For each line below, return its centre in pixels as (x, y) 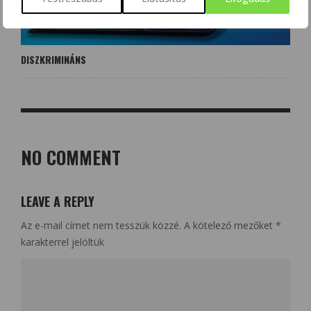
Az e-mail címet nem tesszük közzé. (101, 226)
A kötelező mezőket (230, 226)
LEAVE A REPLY (58, 202)
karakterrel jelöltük (62, 242)
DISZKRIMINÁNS (53, 60)
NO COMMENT (71, 158)
